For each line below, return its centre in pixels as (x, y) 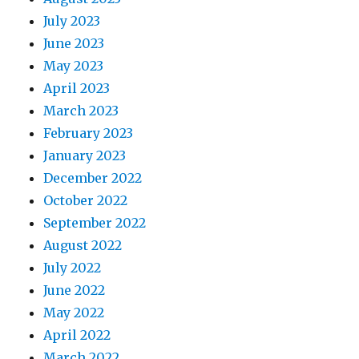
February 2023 (89, 133)
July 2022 (73, 268)
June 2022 (75, 290)
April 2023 (77, 88)
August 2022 (83, 245)
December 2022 (93, 178)
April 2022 (77, 335)
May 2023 (74, 66)
